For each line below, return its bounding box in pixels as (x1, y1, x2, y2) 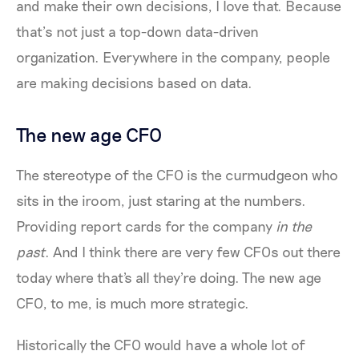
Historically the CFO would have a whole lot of (16, 336, 305, 354)
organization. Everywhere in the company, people (16, 47, 330, 66)
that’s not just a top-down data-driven (16, 22, 259, 40)
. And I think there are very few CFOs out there (45, 243, 341, 261)
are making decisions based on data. (16, 73, 252, 91)
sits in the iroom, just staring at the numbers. (16, 192, 306, 210)
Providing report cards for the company (16, 217, 276, 236)
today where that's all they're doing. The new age (16, 268, 321, 287)
